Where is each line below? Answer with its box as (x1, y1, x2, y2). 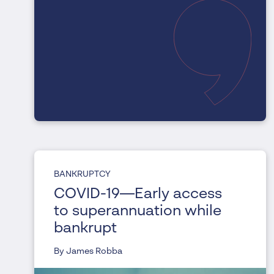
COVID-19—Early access (54, 187, 222, 202)
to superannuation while (54, 204, 221, 220)
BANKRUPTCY (54, 170, 111, 179)
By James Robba (54, 247, 122, 256)
